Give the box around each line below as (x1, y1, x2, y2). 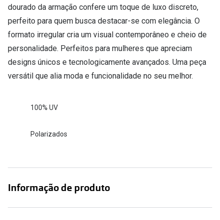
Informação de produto (8, 181, 110, 194)
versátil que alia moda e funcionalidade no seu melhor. (8, 71, 193, 81)
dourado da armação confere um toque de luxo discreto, (8, 2, 198, 12)
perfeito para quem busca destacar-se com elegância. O (8, 16, 200, 26)
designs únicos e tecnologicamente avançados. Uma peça (8, 57, 206, 67)
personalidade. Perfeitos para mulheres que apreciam (8, 43, 192, 53)
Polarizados (30, 130, 67, 138)
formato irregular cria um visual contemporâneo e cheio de (8, 29, 207, 39)
